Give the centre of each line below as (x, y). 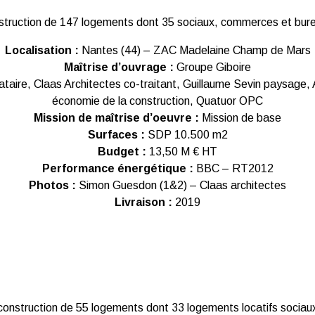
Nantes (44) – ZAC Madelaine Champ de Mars (194, 50)
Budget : (123, 152)
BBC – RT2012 (234, 168)
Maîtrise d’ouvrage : (119, 67)
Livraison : (145, 202)
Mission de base (240, 118)
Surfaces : (116, 135)
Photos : (54, 185)
